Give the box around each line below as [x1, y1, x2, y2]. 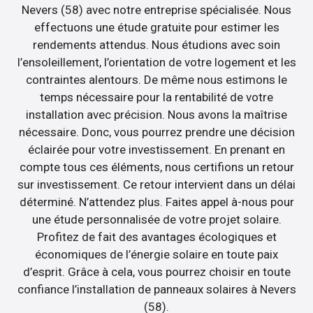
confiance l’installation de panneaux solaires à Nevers [17, 282, 296, 297]
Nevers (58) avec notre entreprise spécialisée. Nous [22, 3, 291, 17]
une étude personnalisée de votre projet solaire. [31, 212, 282, 227]
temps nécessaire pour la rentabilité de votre [40, 90, 273, 105]
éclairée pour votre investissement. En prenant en [28, 143, 285, 157]
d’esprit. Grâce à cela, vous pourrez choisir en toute [22, 265, 291, 279]
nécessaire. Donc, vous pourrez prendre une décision [18, 125, 295, 140]
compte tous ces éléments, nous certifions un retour [19, 160, 294, 175]
